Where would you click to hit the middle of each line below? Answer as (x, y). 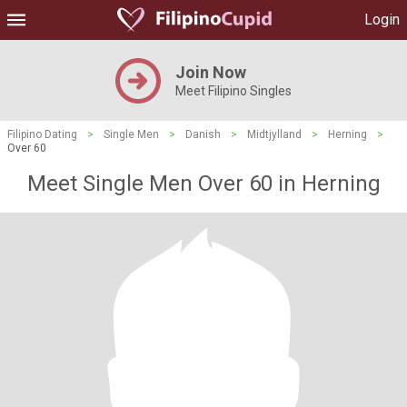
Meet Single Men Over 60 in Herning (203, 184)
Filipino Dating (42, 134)
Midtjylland (274, 134)
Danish (203, 134)
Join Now (211, 72)
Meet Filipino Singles (233, 91)
